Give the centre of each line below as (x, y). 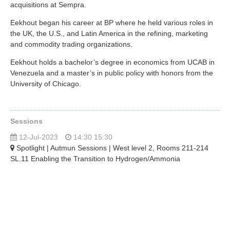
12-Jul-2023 (37, 137)
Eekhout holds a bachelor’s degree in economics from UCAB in (112, 62)
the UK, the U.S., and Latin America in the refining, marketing (109, 34)
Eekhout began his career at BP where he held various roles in (112, 23)
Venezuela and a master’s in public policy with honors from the (112, 73)
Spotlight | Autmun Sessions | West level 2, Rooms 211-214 (111, 148)
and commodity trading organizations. (72, 44)
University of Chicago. (46, 84)
